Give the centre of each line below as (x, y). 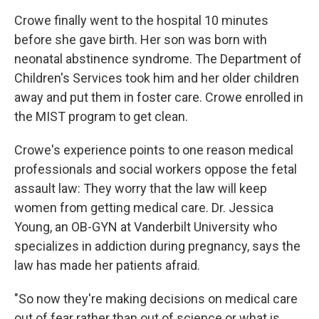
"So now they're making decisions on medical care (156, 299)
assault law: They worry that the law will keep (141, 189)
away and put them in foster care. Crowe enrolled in (159, 98)
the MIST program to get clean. (101, 117)
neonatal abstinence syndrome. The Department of (158, 59)
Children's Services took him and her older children (157, 78)
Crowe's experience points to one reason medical (154, 150)
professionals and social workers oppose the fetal (156, 169)
